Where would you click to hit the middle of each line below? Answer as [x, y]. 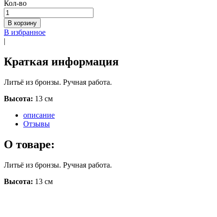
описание [39, 115]
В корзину [22, 23]
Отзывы [37, 124]
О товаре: [29, 144]
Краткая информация [61, 61]
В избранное [25, 32]
